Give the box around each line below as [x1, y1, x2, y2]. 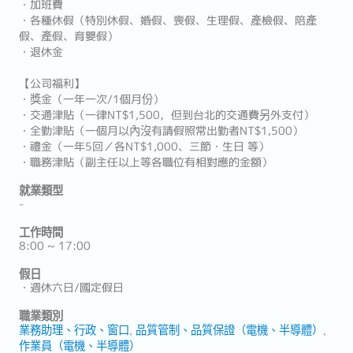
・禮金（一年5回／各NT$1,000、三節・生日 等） [19, 139, 269, 154]
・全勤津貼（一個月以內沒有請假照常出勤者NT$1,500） [19, 123, 303, 139]
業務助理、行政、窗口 [19, 321, 129, 337]
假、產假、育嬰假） [19, 28, 118, 44]
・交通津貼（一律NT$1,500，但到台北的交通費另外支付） [19, 107, 314, 123]
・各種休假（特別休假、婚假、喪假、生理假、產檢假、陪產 [19, 13, 317, 28]
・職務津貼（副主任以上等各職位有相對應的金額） [19, 154, 273, 170]
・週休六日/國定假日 [19, 280, 124, 295]
